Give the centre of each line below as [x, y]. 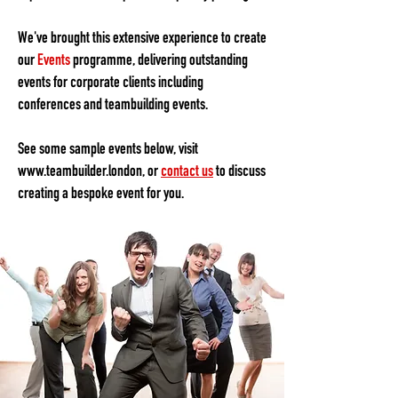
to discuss [239, 172]
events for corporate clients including [111, 83]
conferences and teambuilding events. [113, 105]
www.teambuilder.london [80, 172]
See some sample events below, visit [108, 150]
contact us [187, 172]
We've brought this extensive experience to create [142, 39]
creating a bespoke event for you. [101, 194]
